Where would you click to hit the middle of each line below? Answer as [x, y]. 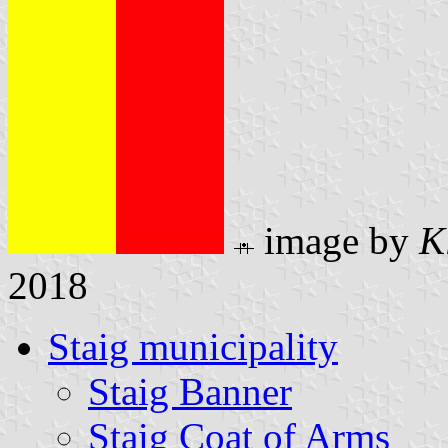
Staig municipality [193, 346]
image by [336, 240]
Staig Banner [190, 391]
